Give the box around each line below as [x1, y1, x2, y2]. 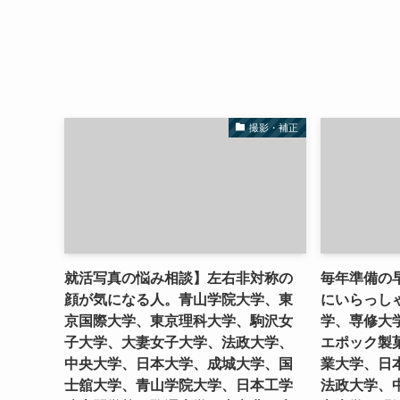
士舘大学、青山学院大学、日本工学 [64, 378, 293, 394]
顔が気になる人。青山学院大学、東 [64, 292, 293, 308]
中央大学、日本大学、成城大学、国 [64, 356, 293, 372]
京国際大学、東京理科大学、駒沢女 [64, 313, 293, 329]
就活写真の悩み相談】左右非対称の [64, 271, 293, 287]
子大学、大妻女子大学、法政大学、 [64, 335, 293, 351]
